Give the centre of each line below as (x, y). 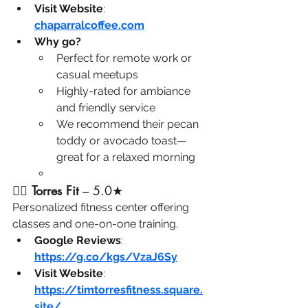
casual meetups (97, 75)
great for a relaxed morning (126, 157)
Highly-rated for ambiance (125, 91)
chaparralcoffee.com (89, 25)
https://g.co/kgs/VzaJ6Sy (106, 257)
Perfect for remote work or (125, 58)
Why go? (58, 42)
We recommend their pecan (129, 124)
